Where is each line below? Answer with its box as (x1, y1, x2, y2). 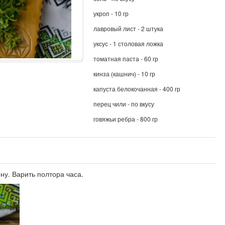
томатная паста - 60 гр (93, 54, 158, 63)
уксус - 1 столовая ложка (93, 39, 163, 48)
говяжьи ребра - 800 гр (93, 115, 158, 123)
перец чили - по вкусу (93, 99, 154, 108)
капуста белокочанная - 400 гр (93, 84, 180, 93)
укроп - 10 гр (93, 9, 129, 18)
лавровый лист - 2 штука (93, 24, 163, 33)
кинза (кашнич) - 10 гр (93, 69, 155, 78)
